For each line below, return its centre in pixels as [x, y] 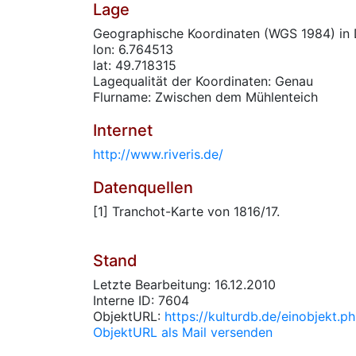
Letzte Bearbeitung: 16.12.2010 [184, 284]
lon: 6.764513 [133, 49]
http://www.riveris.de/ [158, 154]
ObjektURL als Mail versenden [183, 332]
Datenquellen [143, 188]
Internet [123, 130]
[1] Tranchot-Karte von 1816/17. [186, 211]
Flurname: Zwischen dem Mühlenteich [205, 97]
